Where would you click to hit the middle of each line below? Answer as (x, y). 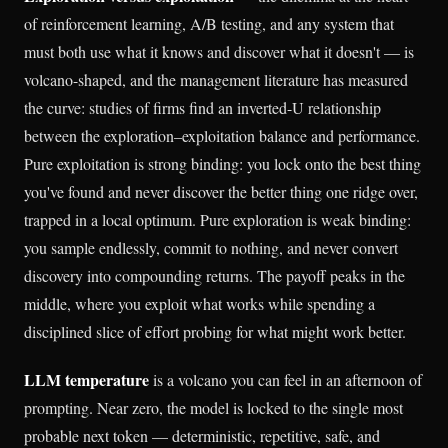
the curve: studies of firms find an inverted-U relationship (202, 108)
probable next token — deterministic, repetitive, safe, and (202, 435)
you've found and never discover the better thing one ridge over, (221, 192)
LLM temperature (86, 379)
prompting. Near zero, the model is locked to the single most (213, 407)
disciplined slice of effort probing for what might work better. (215, 332)
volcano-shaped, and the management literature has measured (216, 80)
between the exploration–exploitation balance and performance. (222, 136)
